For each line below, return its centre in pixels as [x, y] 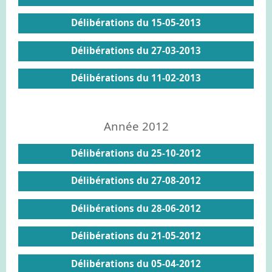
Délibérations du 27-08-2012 [136, 180]
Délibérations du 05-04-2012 [136, 263]
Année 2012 [136, 126]
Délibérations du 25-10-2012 [136, 153]
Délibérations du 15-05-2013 [136, 22]
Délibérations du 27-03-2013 [136, 50]
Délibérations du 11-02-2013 [136, 78]
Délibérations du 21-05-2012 [136, 236]
